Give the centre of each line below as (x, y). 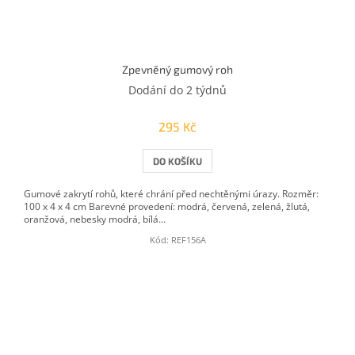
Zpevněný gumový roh (177, 70)
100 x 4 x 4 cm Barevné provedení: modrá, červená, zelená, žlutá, (167, 207)
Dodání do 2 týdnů (177, 90)
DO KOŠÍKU (177, 161)
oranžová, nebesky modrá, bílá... (95, 219)
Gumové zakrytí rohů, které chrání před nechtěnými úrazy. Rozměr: (171, 194)
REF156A (188, 240)
